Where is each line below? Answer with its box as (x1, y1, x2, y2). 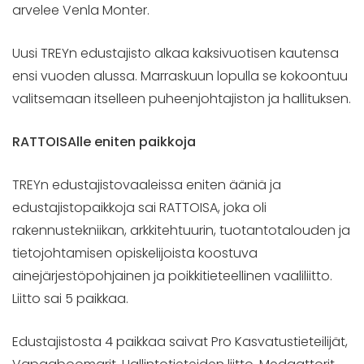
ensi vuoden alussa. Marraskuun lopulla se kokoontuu (12, 66, 348, 85)
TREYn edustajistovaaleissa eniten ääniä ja (12, 175, 281, 194)
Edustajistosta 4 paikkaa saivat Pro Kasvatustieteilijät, (12, 331, 348, 351)
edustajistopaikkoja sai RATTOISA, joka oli (12, 197, 266, 217)
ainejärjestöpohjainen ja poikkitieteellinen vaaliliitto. (12, 266, 332, 285)
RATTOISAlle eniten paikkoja (12, 132, 196, 151)
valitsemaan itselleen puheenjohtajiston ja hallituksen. (12, 89, 351, 108)
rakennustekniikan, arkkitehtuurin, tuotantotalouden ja (12, 220, 350, 240)
